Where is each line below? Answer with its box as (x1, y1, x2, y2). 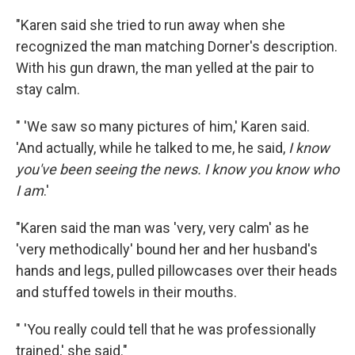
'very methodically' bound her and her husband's (16, 240, 318, 258)
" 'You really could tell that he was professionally (16, 320, 316, 338)
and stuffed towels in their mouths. (16, 283, 237, 300)
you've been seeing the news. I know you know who (16, 160, 339, 177)
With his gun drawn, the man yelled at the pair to (16, 59, 314, 76)
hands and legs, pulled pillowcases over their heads (16, 261, 338, 279)
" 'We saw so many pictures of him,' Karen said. (16, 117, 310, 135)
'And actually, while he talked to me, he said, (16, 139, 288, 156)
